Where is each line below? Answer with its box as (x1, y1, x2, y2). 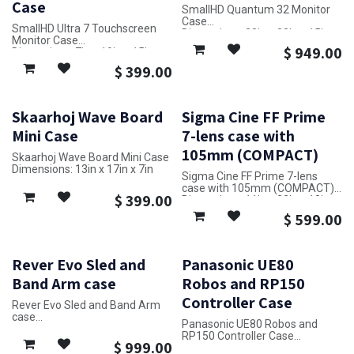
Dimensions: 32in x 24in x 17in (12, 322, 160, 335)
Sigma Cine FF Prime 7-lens (181, 170, 318, 183)
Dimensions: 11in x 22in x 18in (181, 194, 330, 207)
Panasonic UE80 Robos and (181, 317, 318, 330)
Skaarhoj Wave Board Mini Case (12, 151, 169, 164)
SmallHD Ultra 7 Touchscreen (12, 22, 156, 36)
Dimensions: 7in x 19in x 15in (12, 46, 153, 59)
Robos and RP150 (181, 273, 305, 294)
